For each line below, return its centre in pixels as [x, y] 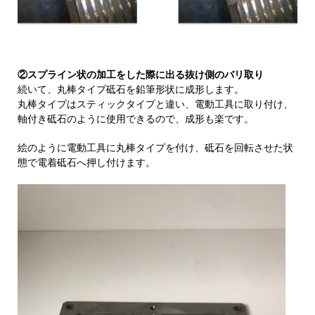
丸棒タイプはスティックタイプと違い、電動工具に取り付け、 [155, 104]
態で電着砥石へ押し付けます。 [95, 163]
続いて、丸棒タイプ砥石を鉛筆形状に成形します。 [131, 90]
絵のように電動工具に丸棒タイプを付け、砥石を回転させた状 [155, 148]
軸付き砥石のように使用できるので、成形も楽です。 [136, 119]
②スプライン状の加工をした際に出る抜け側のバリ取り [141, 75]
